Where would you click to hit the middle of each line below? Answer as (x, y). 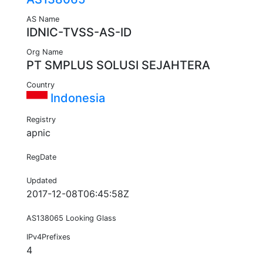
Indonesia (76, 98)
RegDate (41, 157)
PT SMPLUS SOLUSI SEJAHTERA (118, 65)
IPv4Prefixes (48, 237)
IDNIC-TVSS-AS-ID (79, 33)
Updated (42, 181)
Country (41, 85)
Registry (41, 120)
